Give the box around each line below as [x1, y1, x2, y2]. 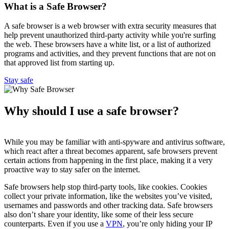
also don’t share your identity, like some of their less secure [4, 210, 193, 219]
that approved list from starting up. [4, 58, 114, 67]
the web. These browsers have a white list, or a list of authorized [4, 40, 211, 49]
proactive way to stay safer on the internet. [4, 165, 140, 174]
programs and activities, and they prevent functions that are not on [4, 49, 216, 58]
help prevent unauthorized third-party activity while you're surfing [4, 31, 216, 40]
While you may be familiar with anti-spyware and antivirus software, [4, 138, 225, 147]
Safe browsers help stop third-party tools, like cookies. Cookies [4, 182, 207, 192]
